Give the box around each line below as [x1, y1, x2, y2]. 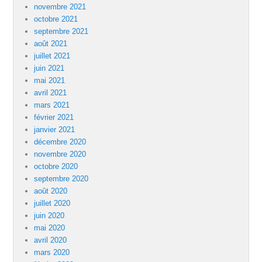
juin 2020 [34, 211, 65, 220]
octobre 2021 [34, 15, 78, 24]
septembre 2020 [34, 174, 89, 184]
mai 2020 [34, 223, 65, 233]
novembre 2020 [34, 150, 87, 159]
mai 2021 [34, 76, 65, 85]
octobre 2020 [34, 162, 78, 171]
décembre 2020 [34, 137, 87, 147]
